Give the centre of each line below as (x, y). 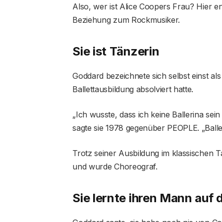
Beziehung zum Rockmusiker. (126, 20)
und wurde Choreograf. (115, 166)
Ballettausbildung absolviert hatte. (133, 89)
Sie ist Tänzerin (116, 51)
